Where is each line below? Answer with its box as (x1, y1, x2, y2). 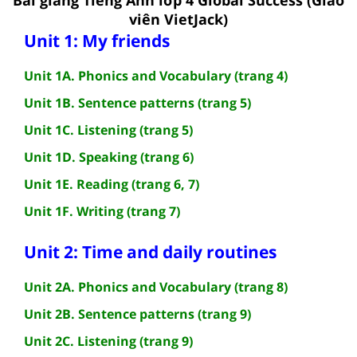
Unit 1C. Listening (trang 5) (24, 120, 193, 139)
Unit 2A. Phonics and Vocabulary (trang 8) (24, 277, 288, 296)
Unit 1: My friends (24, 29, 170, 52)
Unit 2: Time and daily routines (24, 240, 277, 263)
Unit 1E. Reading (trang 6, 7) (24, 175, 199, 193)
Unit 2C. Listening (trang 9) (24, 331, 193, 350)
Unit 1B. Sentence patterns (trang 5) (24, 93, 251, 112)
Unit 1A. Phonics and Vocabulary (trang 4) (24, 66, 288, 84)
